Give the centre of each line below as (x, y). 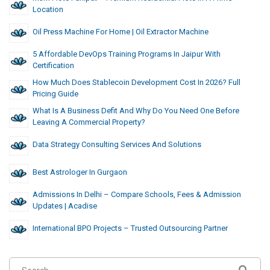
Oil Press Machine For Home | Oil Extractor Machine (121, 32)
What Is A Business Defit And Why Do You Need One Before (136, 111)
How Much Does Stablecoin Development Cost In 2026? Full (137, 83)
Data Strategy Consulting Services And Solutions (117, 145)
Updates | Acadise (65, 206)
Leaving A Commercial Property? (89, 122)
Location (48, 10)
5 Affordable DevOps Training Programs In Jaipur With (127, 54)
